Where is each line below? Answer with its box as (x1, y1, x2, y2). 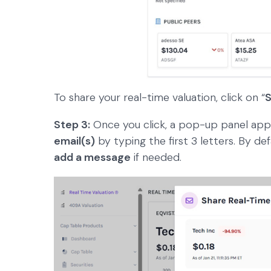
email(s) (54, 134, 95, 149)
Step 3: (54, 117, 90, 132)
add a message (54, 150, 131, 165)
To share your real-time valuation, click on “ (54, 90, 265, 105)
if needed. (131, 150, 184, 165)
